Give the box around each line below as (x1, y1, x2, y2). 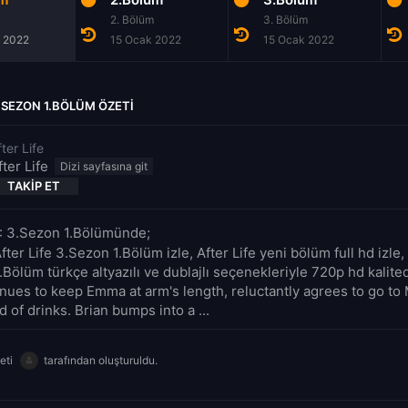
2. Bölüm (110, 12, 154, 26)
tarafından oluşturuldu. (44, 352, 158, 367)
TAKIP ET (7, 178, 60, 193)
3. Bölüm (263, 12, 308, 26)
